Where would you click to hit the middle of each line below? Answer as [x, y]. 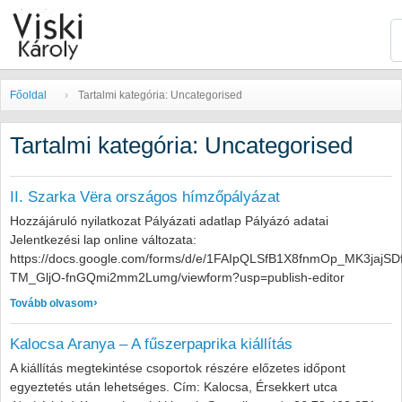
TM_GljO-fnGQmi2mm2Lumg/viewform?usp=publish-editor [177, 277]
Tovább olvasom [52, 303]
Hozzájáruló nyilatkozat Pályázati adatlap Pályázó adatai [169, 221]
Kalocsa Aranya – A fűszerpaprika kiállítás [151, 344]
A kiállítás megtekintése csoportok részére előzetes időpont [178, 368]
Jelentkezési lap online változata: [103, 240]
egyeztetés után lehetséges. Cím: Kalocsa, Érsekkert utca [174, 387]
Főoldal [28, 95]
